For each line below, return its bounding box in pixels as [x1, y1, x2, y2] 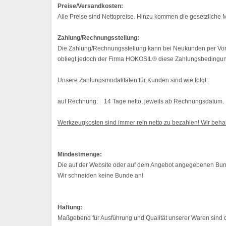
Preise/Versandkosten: [58, 2, 123, 10]
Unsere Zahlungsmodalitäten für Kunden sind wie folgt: [58, 76, 208, 84]
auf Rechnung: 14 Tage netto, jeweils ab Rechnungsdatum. [58, 97, 224, 105]
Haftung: [58, 203, 82, 211]
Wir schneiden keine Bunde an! [58, 172, 143, 179]
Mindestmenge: [58, 150, 102, 158]
